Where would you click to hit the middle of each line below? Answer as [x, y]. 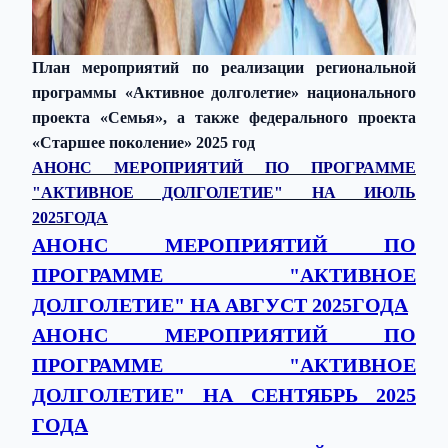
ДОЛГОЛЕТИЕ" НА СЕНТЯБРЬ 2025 [224, 395]
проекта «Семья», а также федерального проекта [224, 117]
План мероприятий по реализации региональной [224, 67]
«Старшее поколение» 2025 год [143, 142]
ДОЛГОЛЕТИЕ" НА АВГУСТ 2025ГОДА [220, 305]
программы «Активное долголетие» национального [224, 92]
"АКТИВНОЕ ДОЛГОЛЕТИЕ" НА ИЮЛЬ [224, 192]
